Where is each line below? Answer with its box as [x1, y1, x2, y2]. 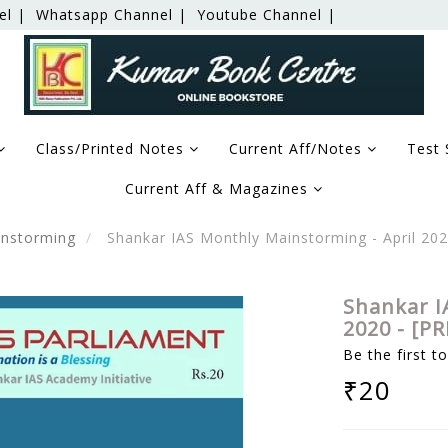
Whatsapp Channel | [36, 5, 187, 24]
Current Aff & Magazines [125, 179, 313, 198]
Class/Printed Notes [36, 139, 189, 158]
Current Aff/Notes [229, 139, 367, 158]
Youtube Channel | [197, 5, 336, 24]
